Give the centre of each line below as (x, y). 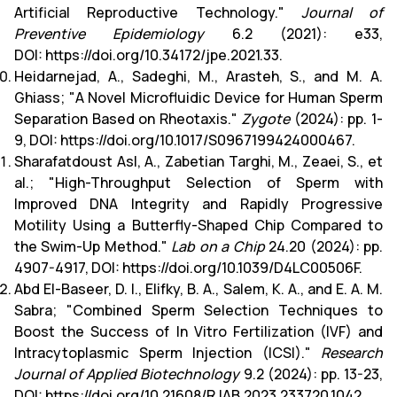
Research (352, 352)
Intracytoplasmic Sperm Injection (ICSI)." (167, 352)
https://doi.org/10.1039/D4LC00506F (241, 267)
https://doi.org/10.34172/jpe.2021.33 (162, 54)
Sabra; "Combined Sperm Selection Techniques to (198, 310)
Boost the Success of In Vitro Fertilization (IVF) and (198, 331)
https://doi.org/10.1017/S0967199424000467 (206, 140)
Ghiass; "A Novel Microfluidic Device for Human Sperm (198, 97)
